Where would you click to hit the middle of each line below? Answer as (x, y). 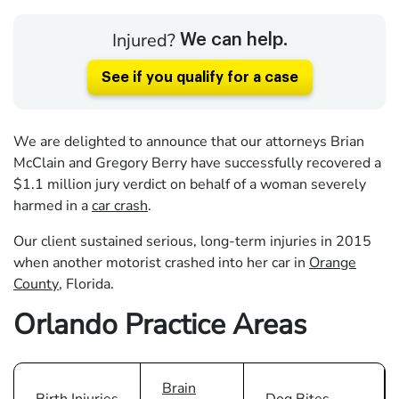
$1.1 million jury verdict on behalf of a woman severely (190, 184)
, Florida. (86, 284)
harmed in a (53, 205)
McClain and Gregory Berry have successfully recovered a (197, 163)
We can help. (233, 41)
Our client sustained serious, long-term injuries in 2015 (192, 241)
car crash (120, 205)
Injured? (146, 40)
